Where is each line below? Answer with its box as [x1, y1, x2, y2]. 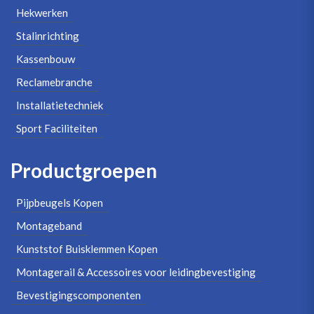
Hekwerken [16, 6, 68, 19]
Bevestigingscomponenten [16, 289, 141, 301]
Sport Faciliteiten [16, 121, 97, 135]
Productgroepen [11, 158, 157, 182]
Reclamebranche [16, 75, 93, 88]
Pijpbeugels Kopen [16, 196, 103, 209]
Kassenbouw [16, 52, 75, 65]
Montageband [16, 219, 82, 232]
